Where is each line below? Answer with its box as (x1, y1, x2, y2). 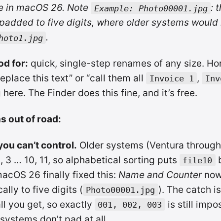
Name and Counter (118, 169, 202, 181)
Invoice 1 (149, 73, 194, 83)
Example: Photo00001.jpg (94, 3, 208, 13)
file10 (183, 155, 213, 165)
